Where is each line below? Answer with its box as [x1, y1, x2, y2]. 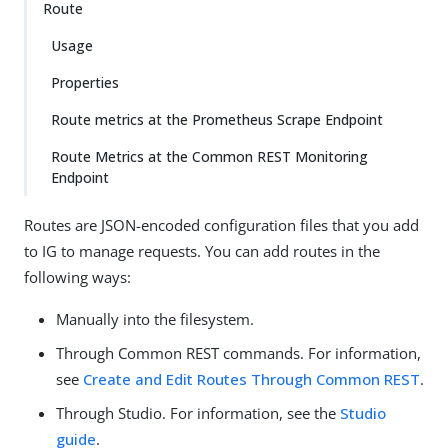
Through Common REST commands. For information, [56, 343, 421, 363]
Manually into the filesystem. [56, 309, 254, 329]
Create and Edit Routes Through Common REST [83, 369, 420, 389]
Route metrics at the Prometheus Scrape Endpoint [51, 110, 383, 129]
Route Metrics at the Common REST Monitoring [51, 147, 368, 166]
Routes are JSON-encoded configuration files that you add [24, 215, 419, 235]
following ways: [24, 267, 131, 287]
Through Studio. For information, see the [56, 403, 340, 423]
